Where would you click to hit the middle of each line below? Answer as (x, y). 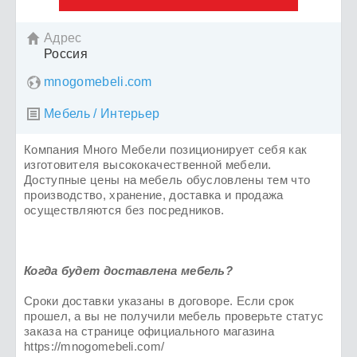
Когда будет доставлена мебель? (128, 271)
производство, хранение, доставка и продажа (154, 195)
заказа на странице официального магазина (149, 331)
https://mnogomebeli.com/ (94, 347)
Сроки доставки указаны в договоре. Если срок (159, 301)
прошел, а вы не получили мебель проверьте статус (174, 316)
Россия (66, 54)
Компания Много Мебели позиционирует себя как (166, 150)
